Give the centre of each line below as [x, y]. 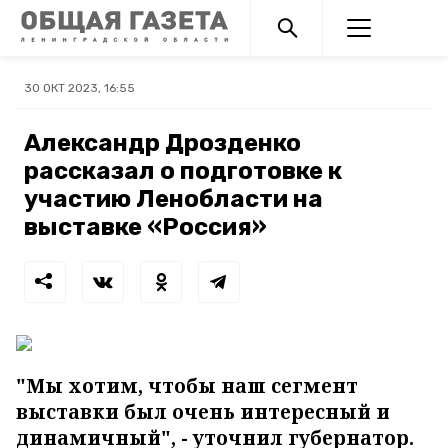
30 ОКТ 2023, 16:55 [79, 88]
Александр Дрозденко [162, 143]
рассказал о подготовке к [183, 171]
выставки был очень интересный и [203, 412]
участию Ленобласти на [173, 199]
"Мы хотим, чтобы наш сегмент [187, 386]
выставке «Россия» [145, 227]
